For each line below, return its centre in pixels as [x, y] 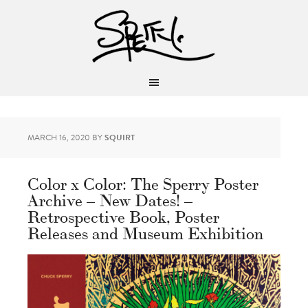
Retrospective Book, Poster [123, 216]
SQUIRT [120, 137]
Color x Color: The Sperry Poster [143, 183]
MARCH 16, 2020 [59, 137]
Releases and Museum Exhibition [145, 232]
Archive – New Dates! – [110, 199]
